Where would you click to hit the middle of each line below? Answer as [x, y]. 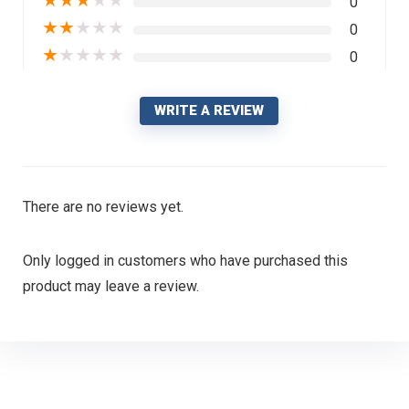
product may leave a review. [110, 286]
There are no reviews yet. [103, 206]
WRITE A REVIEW [209, 110]
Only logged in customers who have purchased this [185, 260]
